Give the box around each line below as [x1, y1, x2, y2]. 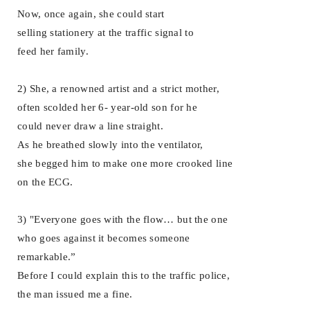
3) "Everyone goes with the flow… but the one [17, 213, 228, 225]
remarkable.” [17, 250, 76, 262]
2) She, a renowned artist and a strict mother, [17, 82, 219, 94]
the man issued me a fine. [17, 288, 133, 300]
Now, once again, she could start [17, 8, 165, 19]
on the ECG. [17, 176, 73, 188]
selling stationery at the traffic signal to [17, 26, 194, 38]
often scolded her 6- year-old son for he [17, 101, 197, 113]
